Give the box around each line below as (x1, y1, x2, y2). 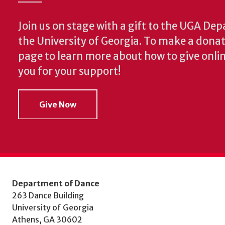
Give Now (39, 99, 76, 109)
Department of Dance (12, 178, 99, 188)
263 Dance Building (12, 190, 84, 200)
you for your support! (18, 65, 121, 78)
